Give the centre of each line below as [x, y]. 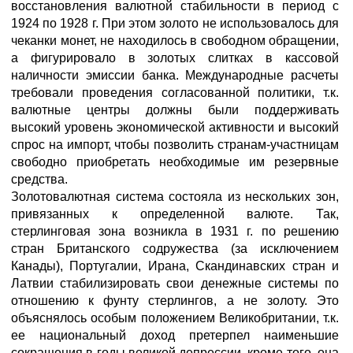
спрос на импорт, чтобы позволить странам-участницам [175, 145]
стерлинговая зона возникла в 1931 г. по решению [175, 231]
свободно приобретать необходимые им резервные [175, 162]
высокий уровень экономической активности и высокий [175, 127]
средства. [39, 179]
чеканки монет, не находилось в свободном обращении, [175, 41]
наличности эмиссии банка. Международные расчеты [175, 75]
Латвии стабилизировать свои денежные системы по [175, 283]
